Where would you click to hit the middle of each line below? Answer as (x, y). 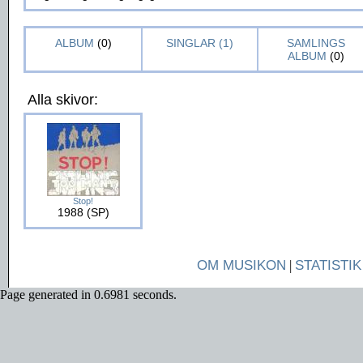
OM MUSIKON (241, 265)
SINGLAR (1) (200, 43)
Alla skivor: (63, 100)
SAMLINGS (316, 43)
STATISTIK (328, 265)
